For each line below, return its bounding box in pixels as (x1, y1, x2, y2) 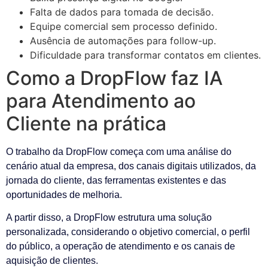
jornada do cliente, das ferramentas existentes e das (6, 175, 226, 186)
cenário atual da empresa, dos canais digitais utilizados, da (6, 161, 256, 172)
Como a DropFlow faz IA (6, 66, 223, 90)
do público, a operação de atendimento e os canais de (6, 241, 235, 252)
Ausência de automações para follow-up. (30, 35, 216, 47)
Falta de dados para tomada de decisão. (30, 6, 214, 19)
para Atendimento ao (6, 89, 196, 113)
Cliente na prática (6, 112, 166, 136)
